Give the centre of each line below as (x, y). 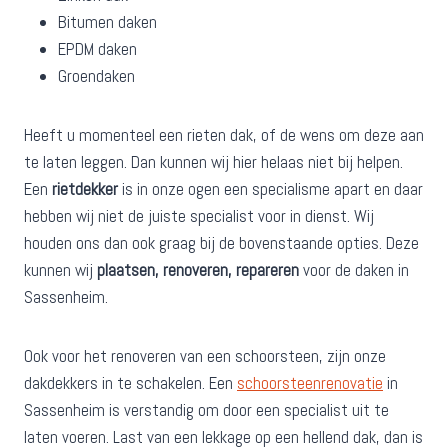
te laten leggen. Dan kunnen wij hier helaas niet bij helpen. (213, 161)
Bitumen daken (107, 21)
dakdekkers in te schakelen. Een (130, 382)
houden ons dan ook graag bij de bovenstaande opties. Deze (221, 242)
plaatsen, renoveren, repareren (198, 269)
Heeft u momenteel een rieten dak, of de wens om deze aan (224, 134)
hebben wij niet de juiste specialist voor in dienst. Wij (199, 215)
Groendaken (96, 75)
